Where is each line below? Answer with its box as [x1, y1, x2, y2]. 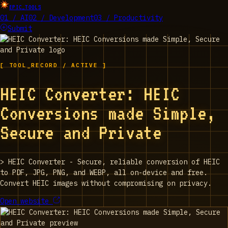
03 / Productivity [94, 13, 163, 22]
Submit [8, 24, 32, 33]
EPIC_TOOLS [9, 4, 41, 11]
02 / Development [28, 13, 94, 22]
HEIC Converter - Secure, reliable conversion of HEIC [8, 157, 220, 166]
